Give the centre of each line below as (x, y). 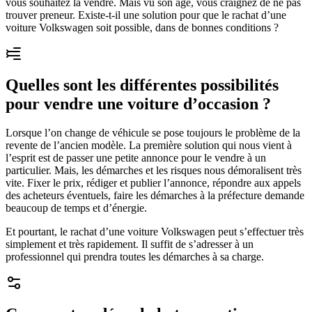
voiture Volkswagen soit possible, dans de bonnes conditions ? (142, 27)
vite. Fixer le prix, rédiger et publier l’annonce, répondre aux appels (153, 183)
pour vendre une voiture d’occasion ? (138, 103)
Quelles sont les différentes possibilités (142, 85)
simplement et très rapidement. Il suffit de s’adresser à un (130, 244)
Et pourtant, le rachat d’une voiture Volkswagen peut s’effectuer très (155, 232)
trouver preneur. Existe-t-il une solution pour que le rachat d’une (146, 15)
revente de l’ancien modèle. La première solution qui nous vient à (149, 146)
